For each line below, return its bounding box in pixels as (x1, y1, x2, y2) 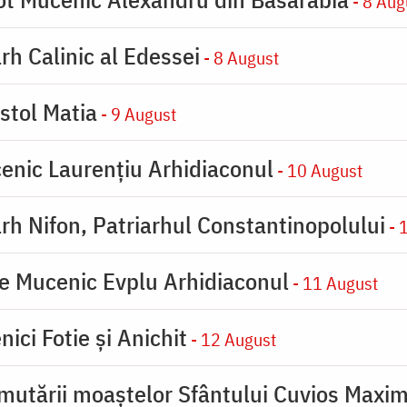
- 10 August (273, 157, 362, 183)
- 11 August (289, 270, 378, 295)
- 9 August (97, 101, 176, 126)
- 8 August (200, 45, 279, 70)
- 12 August (187, 326, 276, 352)
